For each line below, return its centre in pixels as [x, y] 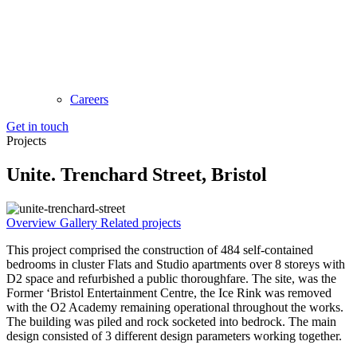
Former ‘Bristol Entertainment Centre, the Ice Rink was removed [169, 292]
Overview [33, 222]
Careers [89, 99]
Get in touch [37, 126]
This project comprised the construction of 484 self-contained [160, 249]
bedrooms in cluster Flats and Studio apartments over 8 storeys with [176, 264]
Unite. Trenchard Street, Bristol [137, 174]
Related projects [141, 222]
